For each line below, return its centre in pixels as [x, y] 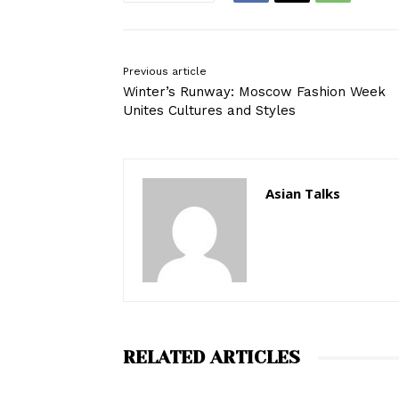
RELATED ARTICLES [212, 358]
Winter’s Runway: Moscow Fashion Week [254, 92]
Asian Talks [303, 194]
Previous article [165, 72]
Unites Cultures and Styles [209, 111]
